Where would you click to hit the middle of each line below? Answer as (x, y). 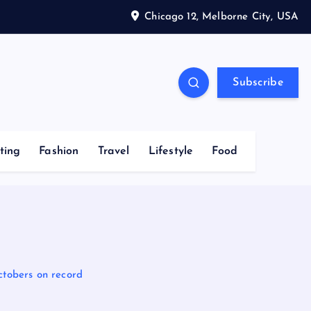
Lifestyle (171, 151)
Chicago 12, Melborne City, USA (221, 17)
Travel (114, 151)
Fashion (59, 151)
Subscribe (258, 83)
